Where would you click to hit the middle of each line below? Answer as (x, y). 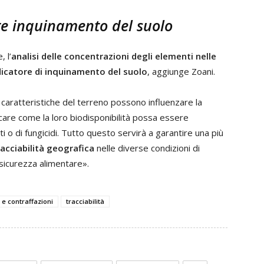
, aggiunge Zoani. (181, 71)
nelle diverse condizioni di (147, 148)
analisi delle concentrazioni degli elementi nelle (114, 56)
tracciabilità (85, 201)
